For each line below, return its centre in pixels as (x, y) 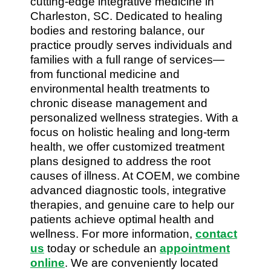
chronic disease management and (119, 103)
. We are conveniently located (142, 263)
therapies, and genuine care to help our (132, 204)
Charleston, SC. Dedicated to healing (126, 16)
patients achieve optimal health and (122, 219)
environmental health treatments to (120, 88)
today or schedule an (102, 248)
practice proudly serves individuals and (131, 45)
